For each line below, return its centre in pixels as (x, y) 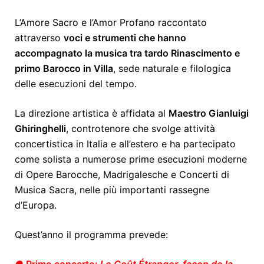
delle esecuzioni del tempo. (76, 84)
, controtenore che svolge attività (141, 129)
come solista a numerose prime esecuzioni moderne (131, 159)
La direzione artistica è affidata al (92, 113)
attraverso (39, 38)
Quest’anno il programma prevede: (91, 235)
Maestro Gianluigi (209, 113)
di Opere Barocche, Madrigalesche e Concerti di (122, 175)
